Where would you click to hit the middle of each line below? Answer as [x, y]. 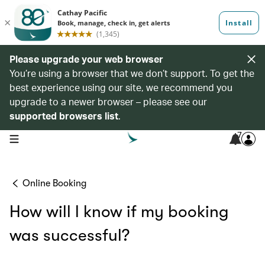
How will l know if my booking [119, 212]
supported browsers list [64, 116]
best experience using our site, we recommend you [121, 87]
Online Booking [54, 183]
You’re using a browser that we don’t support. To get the [132, 73]
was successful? [70, 235]
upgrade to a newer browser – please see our [108, 101]
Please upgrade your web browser [86, 59]
